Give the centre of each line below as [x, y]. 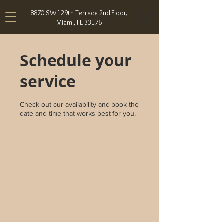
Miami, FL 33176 [79, 22]
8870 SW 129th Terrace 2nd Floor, [79, 13]
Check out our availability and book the [79, 104]
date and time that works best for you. [78, 114]
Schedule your [76, 61]
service [48, 82]
